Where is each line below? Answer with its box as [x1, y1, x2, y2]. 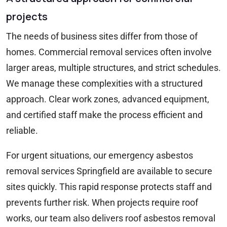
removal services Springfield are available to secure [6, 166, 212, 177]
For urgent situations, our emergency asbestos [6, 150, 193, 161]
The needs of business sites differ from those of [6, 31, 198, 42]
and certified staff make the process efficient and [6, 109, 203, 121]
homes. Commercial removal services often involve [6, 47, 212, 58]
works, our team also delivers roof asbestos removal [6, 213, 215, 224]
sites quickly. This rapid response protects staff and [6, 181, 212, 193]
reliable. [6, 125, 38, 136]
